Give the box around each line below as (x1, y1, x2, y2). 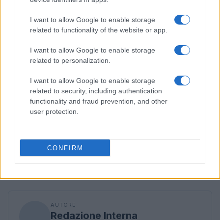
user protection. (30, 108, 79, 115)
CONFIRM (47, 144, 83, 152)
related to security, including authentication (30, 87, 162, 95)
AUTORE (51, 201, 76, 209)
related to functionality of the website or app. (30, 26, 167, 34)
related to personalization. (30, 56, 110, 64)
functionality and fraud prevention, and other (30, 97, 167, 105)
